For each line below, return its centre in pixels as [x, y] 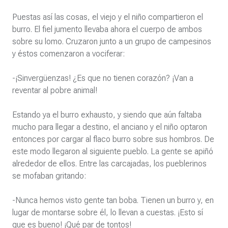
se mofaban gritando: [50, 176]
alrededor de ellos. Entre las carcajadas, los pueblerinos [109, 164]
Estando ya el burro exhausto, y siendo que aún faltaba [107, 115]
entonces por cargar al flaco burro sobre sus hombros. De [113, 139]
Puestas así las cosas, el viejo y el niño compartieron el [108, 17]
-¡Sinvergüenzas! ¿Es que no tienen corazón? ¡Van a [103, 78]
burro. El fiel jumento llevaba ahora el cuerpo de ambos [107, 30]
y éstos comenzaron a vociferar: [69, 54]
